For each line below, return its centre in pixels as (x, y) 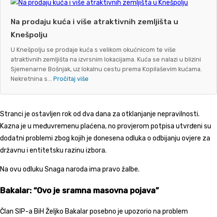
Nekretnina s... (32, 79)
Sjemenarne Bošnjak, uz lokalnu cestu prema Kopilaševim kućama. (106, 69)
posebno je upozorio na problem (138, 212)
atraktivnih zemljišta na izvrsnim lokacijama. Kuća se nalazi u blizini (106, 60)
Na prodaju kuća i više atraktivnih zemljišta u (94, 22)
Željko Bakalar (67, 212)
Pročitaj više (71, 79)
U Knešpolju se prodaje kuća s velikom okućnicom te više (93, 50)
